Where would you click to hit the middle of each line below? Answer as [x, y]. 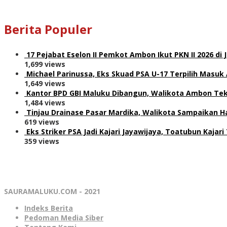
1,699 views [45, 64]
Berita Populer [48, 29]
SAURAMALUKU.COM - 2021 [52, 191]
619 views [42, 122]
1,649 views [45, 83]
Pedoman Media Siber [64, 217]
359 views [42, 141]
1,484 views [45, 102]
